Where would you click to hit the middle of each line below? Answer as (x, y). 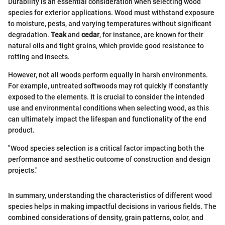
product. (21, 130)
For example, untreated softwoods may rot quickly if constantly (108, 86)
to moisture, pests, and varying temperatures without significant (110, 23)
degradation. (29, 34)
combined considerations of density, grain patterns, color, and (106, 217)
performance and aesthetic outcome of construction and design (109, 159)
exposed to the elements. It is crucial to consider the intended (106, 97)
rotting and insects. (39, 57)
